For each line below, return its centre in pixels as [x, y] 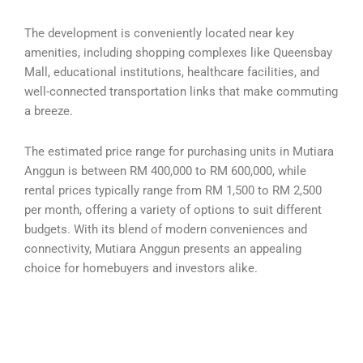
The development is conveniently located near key [159, 34]
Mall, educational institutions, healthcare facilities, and [172, 73]
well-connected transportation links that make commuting [181, 92]
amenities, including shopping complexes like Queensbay [178, 53]
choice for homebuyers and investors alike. [141, 268]
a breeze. [49, 111]
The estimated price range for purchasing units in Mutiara [179, 151]
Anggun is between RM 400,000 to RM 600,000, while [165, 171]
